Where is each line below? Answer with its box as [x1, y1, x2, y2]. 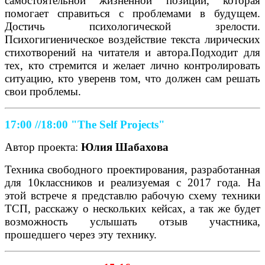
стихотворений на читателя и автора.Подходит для [5, 46, 260, 59]
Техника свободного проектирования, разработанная [5, 163, 260, 176]
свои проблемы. [5, 85, 81, 98]
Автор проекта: [5, 140, 81, 153]
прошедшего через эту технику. [5, 228, 163, 241]
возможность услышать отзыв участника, [5, 215, 260, 228]
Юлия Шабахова [81, 140, 172, 153]
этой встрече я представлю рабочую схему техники [5, 189, 260, 202]
